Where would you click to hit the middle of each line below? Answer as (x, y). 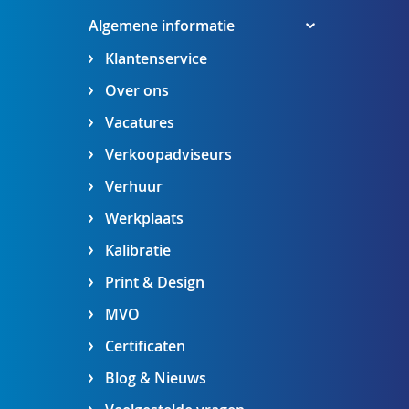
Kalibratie (137, 251)
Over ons (136, 91)
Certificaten (145, 346)
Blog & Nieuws (155, 378)
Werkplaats (144, 219)
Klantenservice (156, 59)
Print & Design (154, 283)
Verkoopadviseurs (168, 155)
